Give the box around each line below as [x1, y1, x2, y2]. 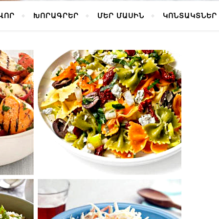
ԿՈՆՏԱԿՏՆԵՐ [162, 11, 217, 20]
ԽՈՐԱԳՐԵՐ [33, 11, 79, 20]
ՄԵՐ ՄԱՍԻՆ [97, 11, 144, 20]
